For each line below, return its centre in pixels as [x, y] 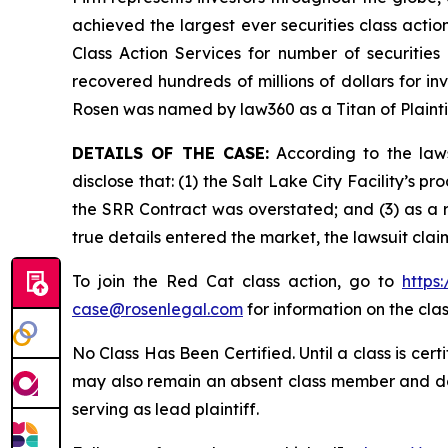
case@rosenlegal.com [157, 309]
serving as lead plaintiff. [165, 409]
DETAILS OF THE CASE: [170, 153]
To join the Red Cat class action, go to [237, 281]
